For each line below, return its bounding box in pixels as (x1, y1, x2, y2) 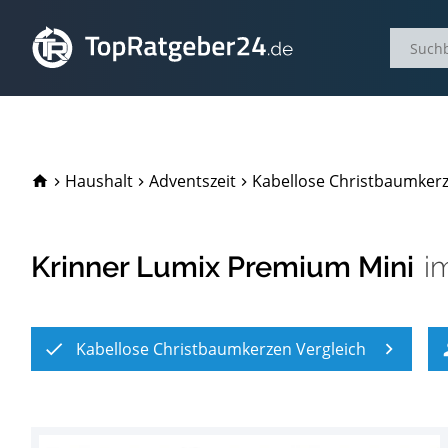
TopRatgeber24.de (47, 167, 201, 191)
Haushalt (64, 170, 133, 192)
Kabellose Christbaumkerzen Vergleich (76, 338, 367, 360)
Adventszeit (148, 170, 236, 192)
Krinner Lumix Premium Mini (31, 250, 415, 284)
